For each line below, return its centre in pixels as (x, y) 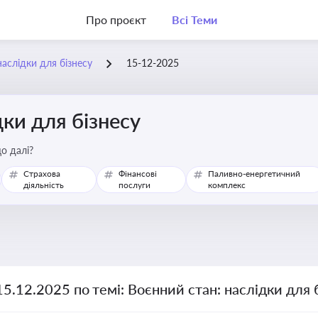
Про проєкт (116, 20)
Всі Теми (194, 20)
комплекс (226, 185)
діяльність (43, 185)
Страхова (42, 174)
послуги (134, 185)
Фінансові (137, 174)
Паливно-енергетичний (254, 174)
